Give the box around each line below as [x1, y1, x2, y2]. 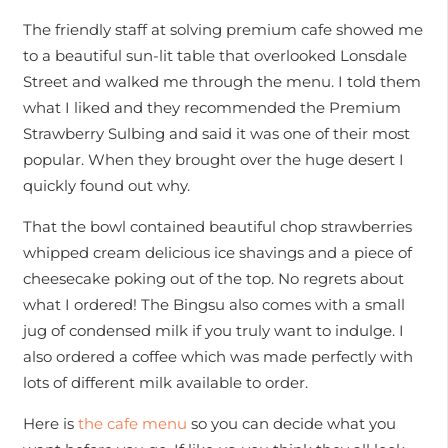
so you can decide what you [186, 414, 396, 433]
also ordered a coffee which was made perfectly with [22, 347, 413, 366]
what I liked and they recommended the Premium [22, 98, 401, 117]
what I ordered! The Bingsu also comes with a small [22, 295, 405, 314]
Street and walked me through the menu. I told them [22, 72, 421, 91]
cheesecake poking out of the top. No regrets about [22, 269, 404, 288]
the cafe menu [77, 414, 187, 433]
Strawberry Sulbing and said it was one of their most [22, 124, 410, 143]
